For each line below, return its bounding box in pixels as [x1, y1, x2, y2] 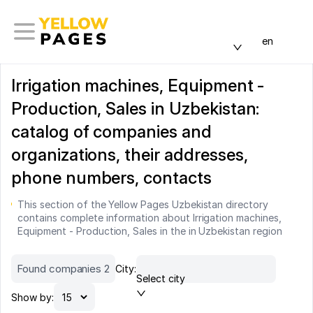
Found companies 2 [17, 262, 110, 275]
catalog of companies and [11, 122, 212, 142]
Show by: [11, 291, 54, 303]
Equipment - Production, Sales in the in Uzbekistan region [17, 225, 282, 237]
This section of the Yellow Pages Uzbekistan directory [17, 198, 268, 210]
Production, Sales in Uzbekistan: [11, 99, 260, 119]
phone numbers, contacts [11, 168, 212, 188]
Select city [136, 272, 186, 284]
